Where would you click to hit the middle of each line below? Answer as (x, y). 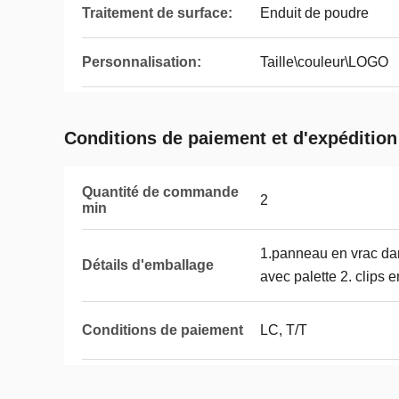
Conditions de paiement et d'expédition (231, 138)
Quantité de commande (160, 192)
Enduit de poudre (314, 13)
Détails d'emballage (148, 265)
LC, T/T (284, 330)
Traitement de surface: (157, 13)
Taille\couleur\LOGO (324, 62)
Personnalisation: (142, 62)
